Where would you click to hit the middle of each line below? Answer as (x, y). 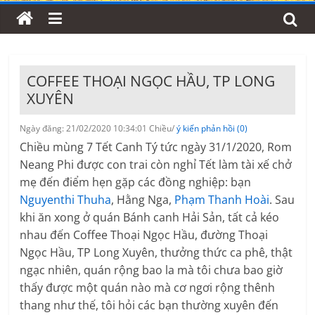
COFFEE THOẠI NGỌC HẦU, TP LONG (151, 81)
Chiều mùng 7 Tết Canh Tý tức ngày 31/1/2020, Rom (156, 147)
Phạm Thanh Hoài (222, 200)
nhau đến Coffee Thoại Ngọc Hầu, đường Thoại (144, 235)
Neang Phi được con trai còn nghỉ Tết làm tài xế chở (156, 165)
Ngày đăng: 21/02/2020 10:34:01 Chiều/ (98, 129)
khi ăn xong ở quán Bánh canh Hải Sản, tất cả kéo (150, 218)
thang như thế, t (63, 306)
